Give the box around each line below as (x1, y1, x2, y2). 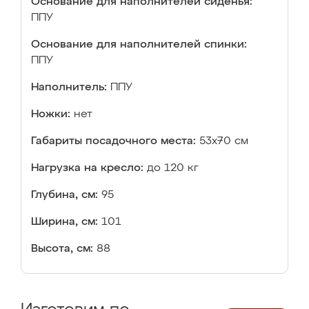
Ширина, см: (31, 217, 98, 228)
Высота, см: (31, 243, 93, 255)
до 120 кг (147, 163, 199, 174)
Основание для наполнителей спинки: (31, 39, 247, 50)
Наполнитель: (31, 82, 107, 93)
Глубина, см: (31, 190, 98, 201)
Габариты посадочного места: (31, 136, 196, 147)
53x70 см (199, 136, 248, 147)
